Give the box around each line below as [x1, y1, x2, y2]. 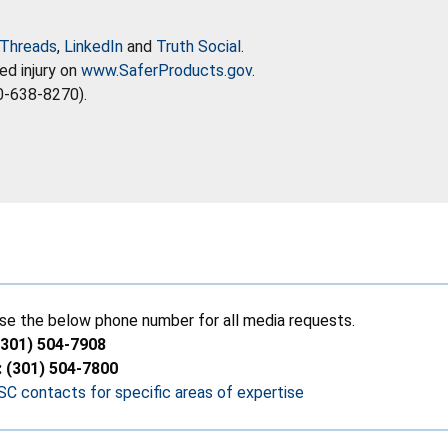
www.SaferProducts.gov [81, 60, 252, 80]
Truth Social [156, 36, 241, 56]
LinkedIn [64, 36, 123, 56]
